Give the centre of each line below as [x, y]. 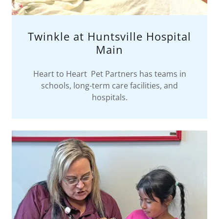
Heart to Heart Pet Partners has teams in [109, 74]
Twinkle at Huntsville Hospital [109, 36]
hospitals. [109, 97]
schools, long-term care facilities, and [109, 85]
